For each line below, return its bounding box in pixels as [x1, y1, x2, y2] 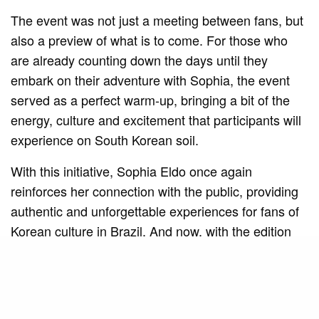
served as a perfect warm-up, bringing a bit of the [11, 90, 291, 109]
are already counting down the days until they [11, 50, 268, 69]
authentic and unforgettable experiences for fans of [11, 201, 300, 220]
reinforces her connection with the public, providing [11, 181, 299, 200]
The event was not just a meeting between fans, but [11, 10, 304, 29]
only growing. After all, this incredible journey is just [11, 261, 301, 280]
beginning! [11, 281, 70, 300]
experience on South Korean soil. [11, 130, 199, 149]
